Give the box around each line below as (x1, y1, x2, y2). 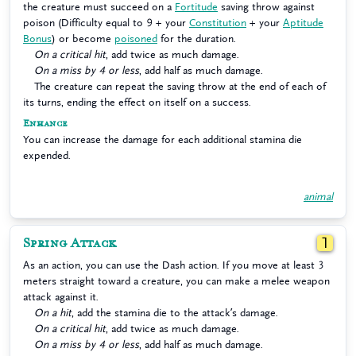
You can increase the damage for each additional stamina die (23, 134, 302, 145)
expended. (23, 150, 71, 161)
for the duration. (157, 33, 236, 44)
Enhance (23, 118, 68, 130)
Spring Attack (23, 235, 117, 251)
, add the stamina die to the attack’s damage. (72, 308, 278, 318)
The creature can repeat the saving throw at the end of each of (34, 81, 326, 91)
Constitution (189, 17, 246, 28)
